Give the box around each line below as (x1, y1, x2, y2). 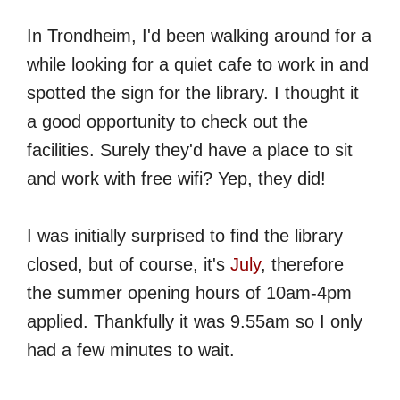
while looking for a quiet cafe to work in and (27, 54, 369, 75)
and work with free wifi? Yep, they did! (27, 169, 326, 189)
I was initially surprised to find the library (27, 226, 343, 246)
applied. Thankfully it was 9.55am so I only (27, 312, 362, 332)
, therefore (261, 254, 344, 275)
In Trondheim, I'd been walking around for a (27, 26, 371, 46)
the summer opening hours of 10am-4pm (27, 283, 352, 304)
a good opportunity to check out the (27, 112, 308, 132)
